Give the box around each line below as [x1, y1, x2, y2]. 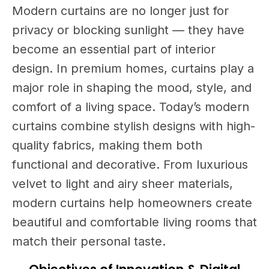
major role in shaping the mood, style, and [12, 80, 252, 95]
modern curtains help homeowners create [12, 195, 252, 210]
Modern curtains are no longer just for [12, 3, 229, 18]
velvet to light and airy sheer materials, [12, 176, 233, 191]
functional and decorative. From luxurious [12, 157, 248, 172]
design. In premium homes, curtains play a [12, 61, 254, 76]
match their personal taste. [12, 234, 166, 249]
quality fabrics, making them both [12, 138, 202, 153]
